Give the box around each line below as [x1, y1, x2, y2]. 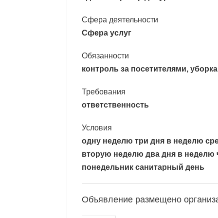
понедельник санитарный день [82, 163, 204, 171]
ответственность [82, 101, 149, 109]
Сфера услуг [82, 29, 131, 37]
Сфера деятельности [82, 16, 158, 24]
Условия [82, 124, 112, 132]
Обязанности [82, 52, 129, 60]
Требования [82, 88, 126, 96]
